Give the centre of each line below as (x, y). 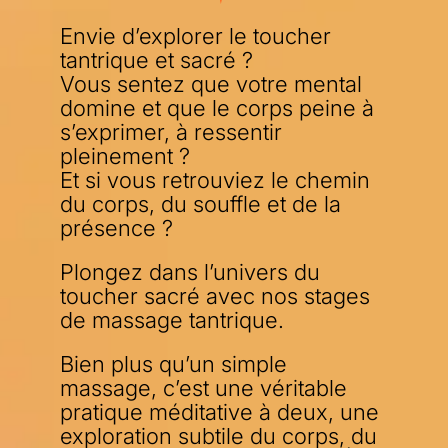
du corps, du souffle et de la (200, 204)
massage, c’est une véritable (203, 388)
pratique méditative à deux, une (219, 412)
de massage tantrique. (172, 320)
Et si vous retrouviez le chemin (215, 180)
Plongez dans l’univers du (190, 272)
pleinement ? (125, 156)
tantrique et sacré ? (156, 60)
